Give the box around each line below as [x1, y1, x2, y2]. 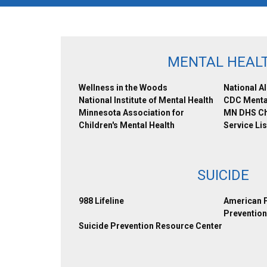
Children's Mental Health [79, 120, 175, 130]
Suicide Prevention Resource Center [79, 221, 222, 231]
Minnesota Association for [79, 108, 184, 117]
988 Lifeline [79, 196, 124, 206]
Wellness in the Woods [79, 83, 167, 92]
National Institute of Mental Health [79, 95, 213, 105]
